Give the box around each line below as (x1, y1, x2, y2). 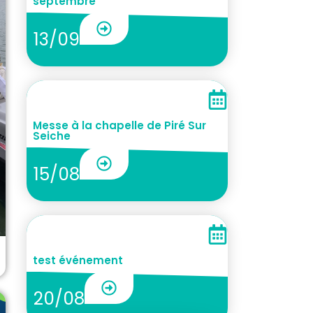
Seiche (32, 129, 71, 144)
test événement (32, 253, 123, 268)
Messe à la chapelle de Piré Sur (32, 118, 206, 133)
